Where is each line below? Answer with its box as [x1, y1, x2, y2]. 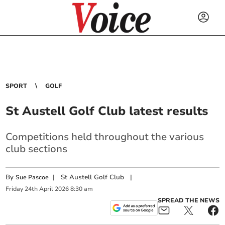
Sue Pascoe [16, 173, 49, 181]
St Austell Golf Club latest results [6, 103, 208, 119]
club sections [6, 142, 68, 156]
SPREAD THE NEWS [157, 196, 219, 204]
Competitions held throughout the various [6, 130, 204, 144]
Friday [6, 185, 24, 193]
